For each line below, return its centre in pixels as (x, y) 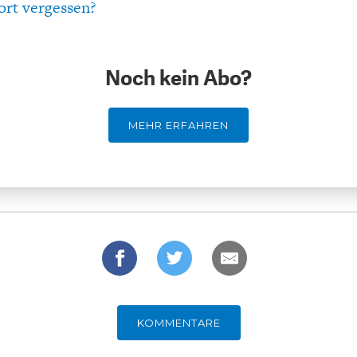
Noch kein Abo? (178, 79)
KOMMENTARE (178, 323)
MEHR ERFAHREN (178, 126)
